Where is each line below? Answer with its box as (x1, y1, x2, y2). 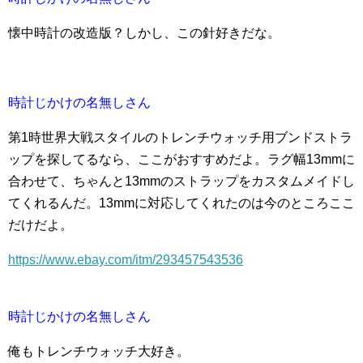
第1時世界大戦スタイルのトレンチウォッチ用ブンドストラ (8, 130, 352, 144)
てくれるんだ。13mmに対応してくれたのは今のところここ (8, 195, 355, 210)
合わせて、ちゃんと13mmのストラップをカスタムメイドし (8, 173, 355, 188)
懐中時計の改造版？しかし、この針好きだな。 (8, 25, 280, 40)
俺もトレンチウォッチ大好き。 (8, 344, 190, 358)
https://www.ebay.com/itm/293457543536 (8, 252, 243, 267)
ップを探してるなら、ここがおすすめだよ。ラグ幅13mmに (8, 152, 355, 166)
